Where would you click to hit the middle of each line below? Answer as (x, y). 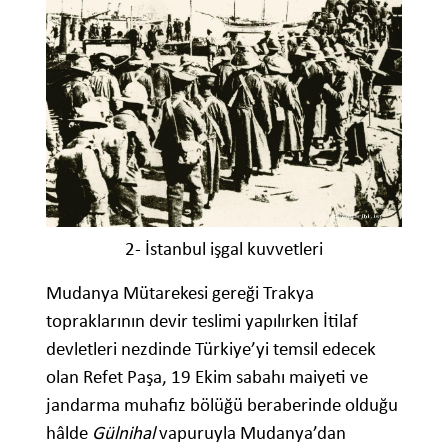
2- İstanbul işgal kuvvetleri (224, 249)
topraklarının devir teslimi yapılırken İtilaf (202, 321)
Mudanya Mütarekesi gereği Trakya (180, 293)
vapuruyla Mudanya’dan (250, 433)
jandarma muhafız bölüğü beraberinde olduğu (222, 405)
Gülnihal (123, 433)
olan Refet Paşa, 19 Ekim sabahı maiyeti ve (207, 377)
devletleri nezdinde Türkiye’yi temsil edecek (211, 349)
